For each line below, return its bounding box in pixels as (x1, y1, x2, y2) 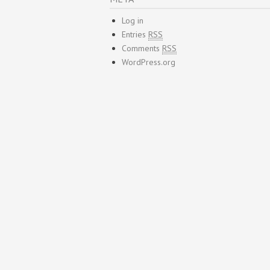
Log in (122, 15, 143, 26)
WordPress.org (122, 57, 175, 67)
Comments (122, 43, 162, 54)
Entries (122, 29, 148, 40)
